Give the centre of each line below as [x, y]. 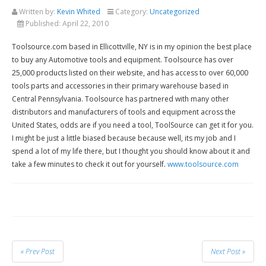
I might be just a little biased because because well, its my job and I [124, 138]
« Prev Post [38, 252]
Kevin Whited [79, 12]
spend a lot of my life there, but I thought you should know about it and [131, 151]
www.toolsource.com [203, 164]
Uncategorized [175, 12]
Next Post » [228, 252]
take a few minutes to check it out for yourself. [90, 164]
